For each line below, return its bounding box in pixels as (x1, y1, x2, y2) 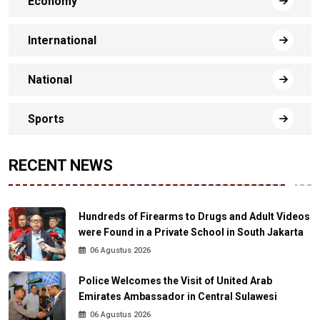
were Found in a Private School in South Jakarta (79, 226, 304, 238)
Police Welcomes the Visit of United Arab (79, 274, 272, 286)
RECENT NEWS (9, 156, 113, 175)
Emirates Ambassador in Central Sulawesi (79, 290, 277, 302)
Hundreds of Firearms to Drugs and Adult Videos (79, 210, 310, 222)
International (28, 33, 96, 47)
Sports (28, 111, 64, 126)
